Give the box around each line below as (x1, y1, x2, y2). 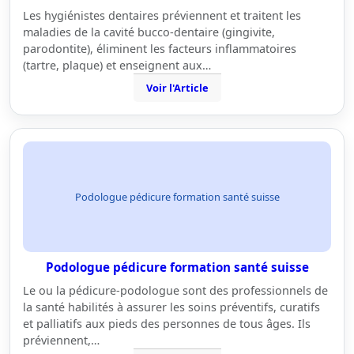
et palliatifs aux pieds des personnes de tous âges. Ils (23, 316, 311, 331)
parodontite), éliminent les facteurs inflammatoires (23, 41, 296, 56)
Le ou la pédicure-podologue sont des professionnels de (23, 283, 328, 298)
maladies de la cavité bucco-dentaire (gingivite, (23, 24, 275, 40)
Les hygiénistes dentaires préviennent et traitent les (23, 8, 301, 23)
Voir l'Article (145, 81, 209, 95)
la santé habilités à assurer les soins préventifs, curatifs (23, 299, 320, 314)
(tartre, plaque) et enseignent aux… (23, 58, 211, 73)
